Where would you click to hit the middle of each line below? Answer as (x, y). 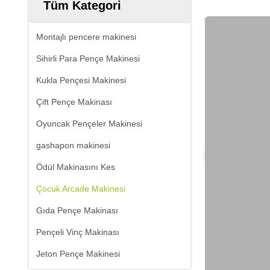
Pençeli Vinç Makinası (78, 232)
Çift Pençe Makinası (74, 102)
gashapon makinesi (73, 145)
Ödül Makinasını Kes (76, 167)
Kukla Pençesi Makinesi (81, 80)
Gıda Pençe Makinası (77, 210)
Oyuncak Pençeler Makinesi (89, 124)
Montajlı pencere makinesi (86, 37)
